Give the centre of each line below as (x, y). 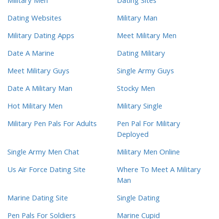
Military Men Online (148, 153)
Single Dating (138, 199)
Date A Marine (31, 55)
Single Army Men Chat (43, 153)
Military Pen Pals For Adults (52, 125)
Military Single (140, 107)
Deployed (133, 136)
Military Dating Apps (41, 37)
